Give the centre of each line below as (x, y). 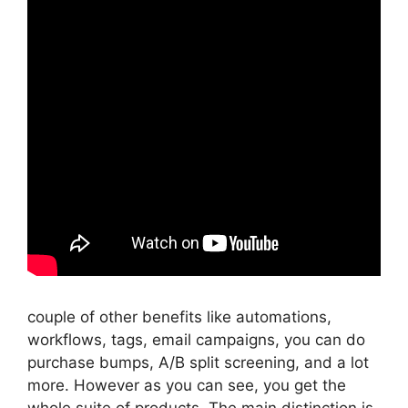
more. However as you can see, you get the (187, 385)
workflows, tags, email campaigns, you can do (196, 339)
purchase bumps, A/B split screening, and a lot (198, 362)
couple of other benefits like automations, (179, 316)
